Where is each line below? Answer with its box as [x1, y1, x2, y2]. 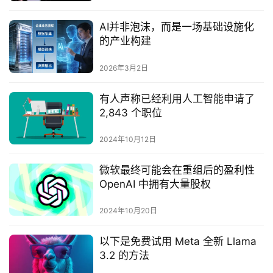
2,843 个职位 [99, 106, 162, 119]
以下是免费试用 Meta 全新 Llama [99, 235, 257, 248]
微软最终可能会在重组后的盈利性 [99, 163, 255, 176]
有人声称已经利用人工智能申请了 [99, 92, 255, 105]
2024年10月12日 [99, 134, 156, 144]
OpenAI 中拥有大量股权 [99, 177, 211, 190]
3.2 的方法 [99, 249, 149, 262]
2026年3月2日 [99, 63, 148, 73]
